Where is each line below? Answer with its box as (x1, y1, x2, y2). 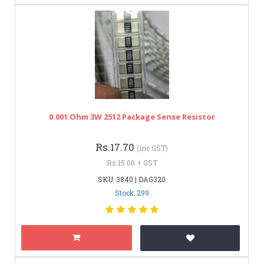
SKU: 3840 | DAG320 (98, 174, 166, 184)
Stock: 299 (114, 187, 149, 197)
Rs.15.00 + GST (106, 157, 157, 167)
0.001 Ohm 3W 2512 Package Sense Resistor (48, 111, 215, 122)
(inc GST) (137, 143, 168, 153)
